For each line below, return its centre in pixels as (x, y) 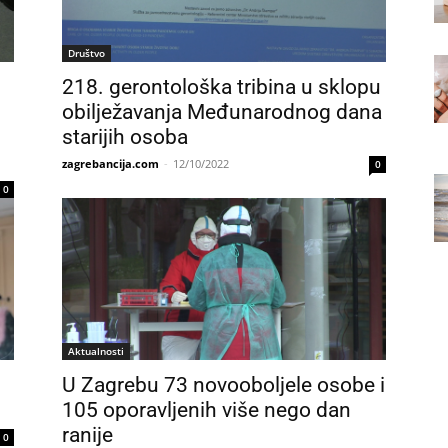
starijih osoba (125, 137)
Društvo (86, 53)
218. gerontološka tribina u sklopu (221, 87)
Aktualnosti (96, 351)
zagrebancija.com (110, 163)
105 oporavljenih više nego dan (206, 410)
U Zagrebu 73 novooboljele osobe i (223, 385)
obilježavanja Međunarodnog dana (222, 112)
